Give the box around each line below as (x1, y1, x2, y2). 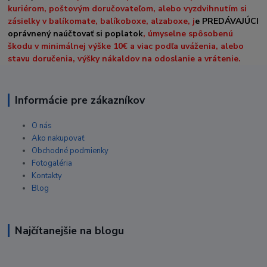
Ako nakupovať (32, 132, 85, 144)
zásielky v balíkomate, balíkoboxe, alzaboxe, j (8, 15, 195, 27)
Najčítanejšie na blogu (14, 223, 124, 238)
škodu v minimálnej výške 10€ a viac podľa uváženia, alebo (8, 40, 244, 52)
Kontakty (32, 170, 63, 181)
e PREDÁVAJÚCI (195, 15, 259, 27)
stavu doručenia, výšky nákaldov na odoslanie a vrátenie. (8, 52, 244, 64)
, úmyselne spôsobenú (143, 27, 234, 39)
